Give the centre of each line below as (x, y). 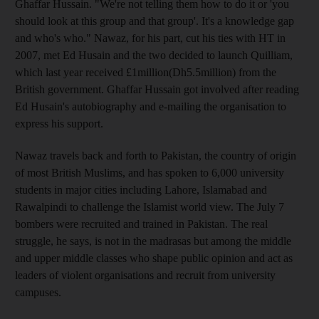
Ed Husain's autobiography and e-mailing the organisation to (151, 106)
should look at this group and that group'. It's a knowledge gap (155, 21)
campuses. (38, 292)
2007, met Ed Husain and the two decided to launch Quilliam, (154, 55)
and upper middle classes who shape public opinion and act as (154, 258)
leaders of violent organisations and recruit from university (145, 275)
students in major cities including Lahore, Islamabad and (141, 189)
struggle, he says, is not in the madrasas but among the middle (153, 241)
